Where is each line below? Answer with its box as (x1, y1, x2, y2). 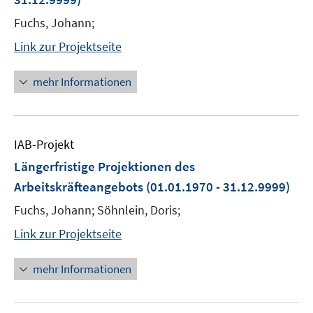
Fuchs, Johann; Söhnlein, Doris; (14, 202, 180, 218)
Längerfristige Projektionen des (14, 158, 195, 175)
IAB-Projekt (14, 136, 74, 152)
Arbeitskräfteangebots (14, 178, 143, 195)
